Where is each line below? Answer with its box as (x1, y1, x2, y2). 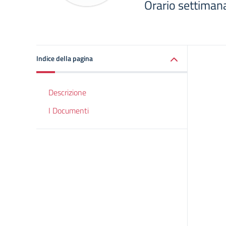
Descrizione (48, 86, 86, 98)
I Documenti (48, 104, 89, 117)
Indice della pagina (36, 53, 93, 64)
